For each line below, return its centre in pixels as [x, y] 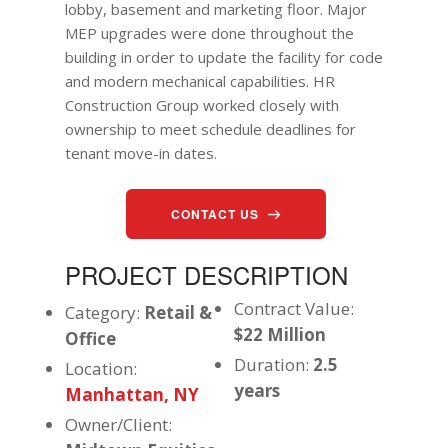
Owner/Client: [119, 424]
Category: [105, 312]
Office [91, 338]
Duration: [274, 364]
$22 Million [280, 334]
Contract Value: [294, 308]
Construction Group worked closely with [202, 105]
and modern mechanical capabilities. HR [200, 81]
